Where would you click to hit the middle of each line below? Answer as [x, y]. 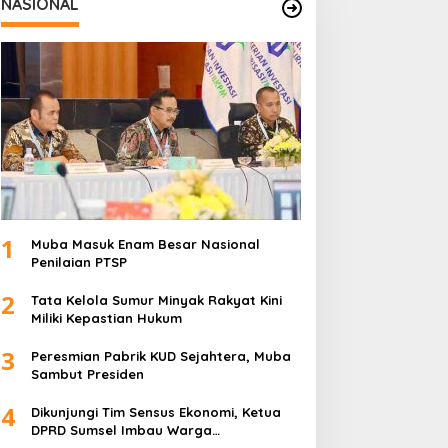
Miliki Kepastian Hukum [106, 317]
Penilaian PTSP [78, 261]
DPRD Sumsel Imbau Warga [121, 429]
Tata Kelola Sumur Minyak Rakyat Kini [156, 299]
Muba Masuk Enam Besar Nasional [145, 243]
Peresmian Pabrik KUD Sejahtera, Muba [160, 355]
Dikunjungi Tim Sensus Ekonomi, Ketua [155, 411]
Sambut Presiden [87, 373]
